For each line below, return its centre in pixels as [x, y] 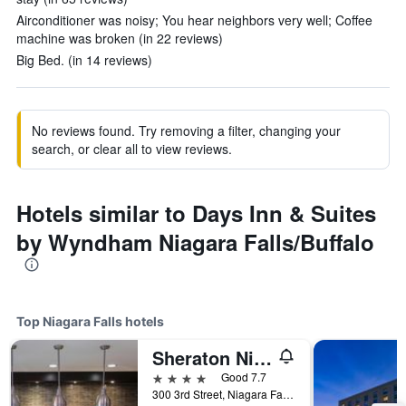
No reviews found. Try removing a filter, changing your [186, 130]
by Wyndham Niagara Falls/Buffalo [195, 242]
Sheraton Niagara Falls [263, 358]
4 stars [173, 377]
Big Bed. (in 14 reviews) [84, 60]
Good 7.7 [244, 377]
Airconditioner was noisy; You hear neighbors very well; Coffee [194, 20]
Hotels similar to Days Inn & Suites [196, 213]
